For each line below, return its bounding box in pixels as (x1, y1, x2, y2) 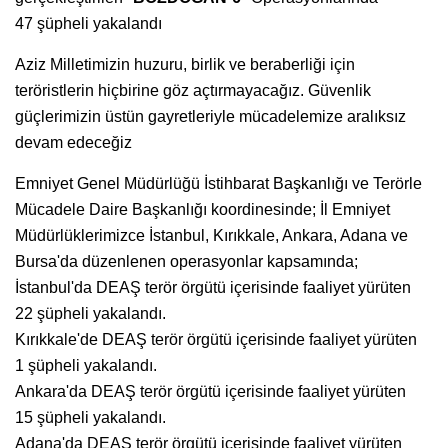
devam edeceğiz (15, 133, 132, 151)
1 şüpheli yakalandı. (15, 356, 157, 374)
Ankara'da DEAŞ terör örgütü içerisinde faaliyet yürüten (15, 382, 406, 400)
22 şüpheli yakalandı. (15, 304, 166, 322)
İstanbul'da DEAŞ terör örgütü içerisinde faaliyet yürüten (15, 278, 411, 296)
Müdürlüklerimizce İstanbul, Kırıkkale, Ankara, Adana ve (15, 226, 408, 244)
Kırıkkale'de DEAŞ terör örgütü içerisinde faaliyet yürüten (15, 330, 417, 348)
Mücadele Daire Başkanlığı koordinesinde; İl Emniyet (15, 200, 390, 218)
